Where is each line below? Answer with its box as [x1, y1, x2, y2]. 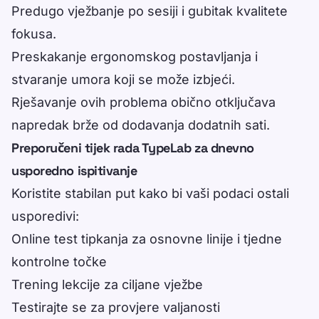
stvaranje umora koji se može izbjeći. [11, 72, 235, 88]
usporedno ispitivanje [11, 162, 137, 179]
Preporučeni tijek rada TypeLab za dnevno [11, 140, 255, 157]
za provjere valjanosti [87, 300, 220, 315]
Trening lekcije [11, 277, 100, 293]
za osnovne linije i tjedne [128, 231, 282, 247]
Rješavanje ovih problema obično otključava [11, 95, 276, 110]
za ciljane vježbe [100, 277, 203, 293]
